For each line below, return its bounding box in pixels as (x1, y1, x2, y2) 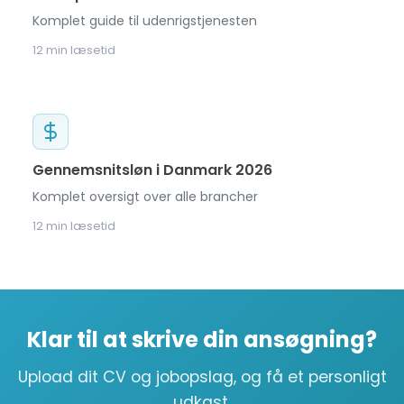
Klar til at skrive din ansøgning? (27, 325, 377, 354)
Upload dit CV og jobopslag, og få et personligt (17, 366, 387, 388)
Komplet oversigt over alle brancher (32, 188, 258, 206)
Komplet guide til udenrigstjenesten (32, 12, 257, 30)
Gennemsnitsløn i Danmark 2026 (32, 160, 272, 180)
